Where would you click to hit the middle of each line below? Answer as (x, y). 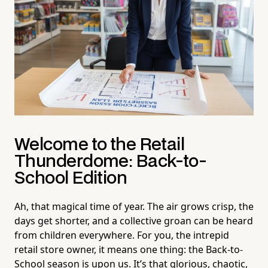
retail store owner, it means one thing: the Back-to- (129, 250)
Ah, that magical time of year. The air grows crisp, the (134, 207)
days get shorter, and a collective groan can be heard (134, 221)
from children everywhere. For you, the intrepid (122, 235)
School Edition (71, 179)
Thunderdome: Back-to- (111, 162)
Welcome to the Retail (100, 145)
